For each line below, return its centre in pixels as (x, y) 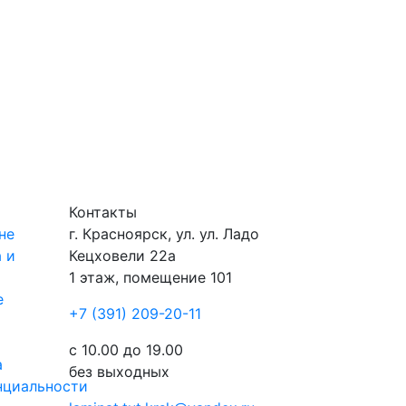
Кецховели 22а (122, 256)
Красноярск (125, 234)
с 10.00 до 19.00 (126, 350)
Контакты (103, 212)
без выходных (119, 372)
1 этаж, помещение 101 (150, 277)
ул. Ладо (229, 234)
